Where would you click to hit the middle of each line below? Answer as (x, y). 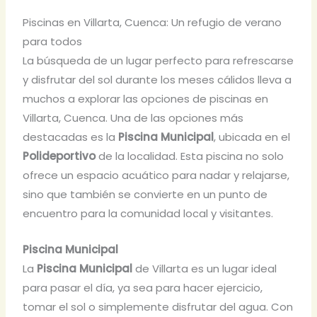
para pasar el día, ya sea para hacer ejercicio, (143, 288)
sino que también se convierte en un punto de (145, 195)
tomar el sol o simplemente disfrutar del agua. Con (158, 307)
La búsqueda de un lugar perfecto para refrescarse (158, 61)
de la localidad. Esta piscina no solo (190, 156)
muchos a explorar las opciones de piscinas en (146, 99)
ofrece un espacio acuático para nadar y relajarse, (156, 175)
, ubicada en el (252, 137)
